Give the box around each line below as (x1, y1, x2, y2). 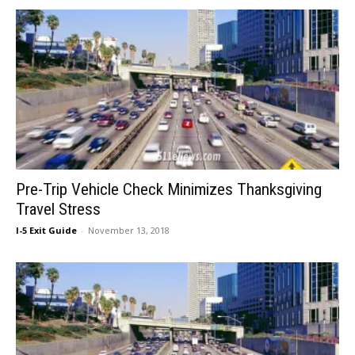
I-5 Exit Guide (16, 223, 77, 236)
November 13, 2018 (88, 223, 170, 236)
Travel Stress (16, 199, 101, 219)
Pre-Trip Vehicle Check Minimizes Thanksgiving (16, 179, 322, 199)
